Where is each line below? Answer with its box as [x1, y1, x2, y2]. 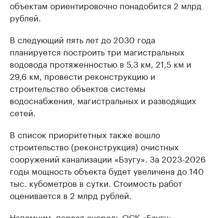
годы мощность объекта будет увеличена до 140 [10, 164, 204, 177]
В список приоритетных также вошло [10, 127, 160, 140]
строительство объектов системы [10, 81, 145, 94]
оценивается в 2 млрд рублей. [10, 188, 131, 201]
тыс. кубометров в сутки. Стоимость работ [10, 176, 182, 189]
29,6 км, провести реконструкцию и [10, 69, 155, 82]
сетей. [10, 106, 36, 118]
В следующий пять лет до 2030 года [10, 33, 155, 45]
